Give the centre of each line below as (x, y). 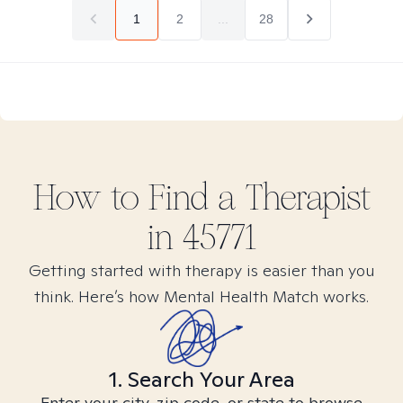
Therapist (303, 198)
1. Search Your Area (201, 379)
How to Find (125, 198)
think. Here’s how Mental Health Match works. (201, 296)
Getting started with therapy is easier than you (201, 270)
